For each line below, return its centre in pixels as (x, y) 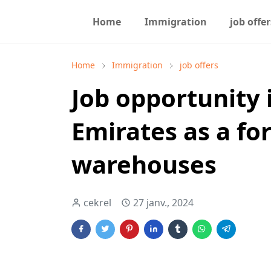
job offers (199, 65)
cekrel (97, 203)
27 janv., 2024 (163, 203)
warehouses (144, 164)
